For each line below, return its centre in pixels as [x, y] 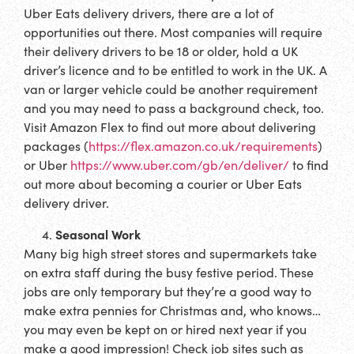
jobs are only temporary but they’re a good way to [168, 291]
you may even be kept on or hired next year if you [165, 329]
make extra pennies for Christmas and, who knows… [172, 310]
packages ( [56, 146]
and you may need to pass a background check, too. [174, 108]
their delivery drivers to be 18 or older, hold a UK [161, 51]
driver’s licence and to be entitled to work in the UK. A [175, 70]
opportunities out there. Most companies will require [173, 32]
